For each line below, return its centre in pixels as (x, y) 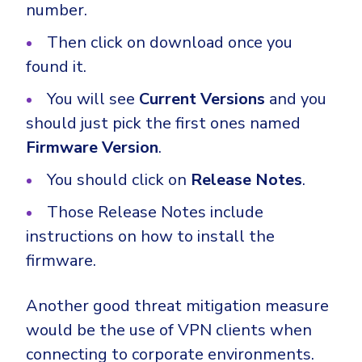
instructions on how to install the (150, 237)
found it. (56, 67)
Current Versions (202, 99)
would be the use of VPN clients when (169, 330)
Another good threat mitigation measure (177, 306)
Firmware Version (92, 148)
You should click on (119, 180)
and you (296, 99)
